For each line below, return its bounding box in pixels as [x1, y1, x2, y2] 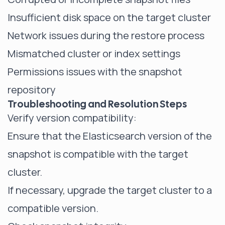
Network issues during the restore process [8, 29, 204, 42]
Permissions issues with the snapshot [8, 65, 182, 78]
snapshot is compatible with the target [8, 147, 188, 161]
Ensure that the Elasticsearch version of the [8, 129, 212, 143]
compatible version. [8, 201, 98, 215]
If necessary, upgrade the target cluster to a [8, 183, 212, 197]
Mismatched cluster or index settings [8, 47, 180, 60]
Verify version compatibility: [8, 111, 137, 125]
